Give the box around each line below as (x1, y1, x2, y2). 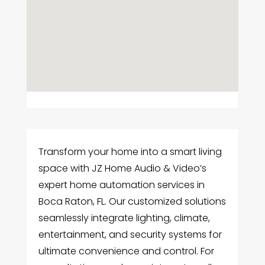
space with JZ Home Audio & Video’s (38, 161, 206, 175)
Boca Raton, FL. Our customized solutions (38, 195, 226, 208)
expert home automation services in (38, 178, 205, 192)
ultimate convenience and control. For (38, 244, 214, 258)
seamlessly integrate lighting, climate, (38, 211, 210, 225)
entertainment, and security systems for (38, 228, 222, 241)
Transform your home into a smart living (38, 145, 222, 159)
